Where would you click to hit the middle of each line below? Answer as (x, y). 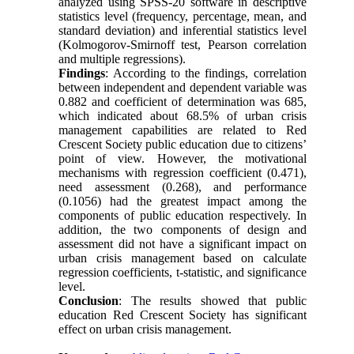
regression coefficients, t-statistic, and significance (183, 273)
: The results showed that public (213, 301)
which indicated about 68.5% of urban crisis (183, 116)
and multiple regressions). (122, 59)
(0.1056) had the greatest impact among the (183, 201)
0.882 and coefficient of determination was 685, (183, 102)
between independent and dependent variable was (183, 88)
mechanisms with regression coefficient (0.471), (183, 173)
